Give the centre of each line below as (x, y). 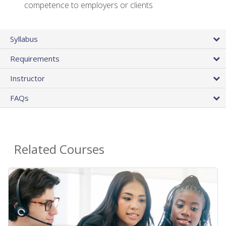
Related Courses (59, 149)
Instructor (27, 78)
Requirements (35, 59)
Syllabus (24, 39)
